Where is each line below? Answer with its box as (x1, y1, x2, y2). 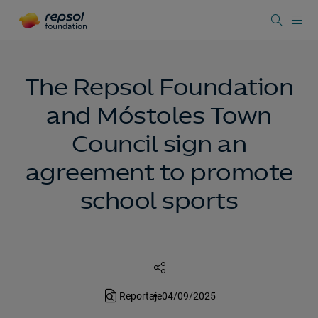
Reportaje (119, 290, 162, 302)
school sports (79, 187, 238, 215)
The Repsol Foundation (24, 73, 294, 102)
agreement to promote (25, 158, 293, 187)
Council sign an (71, 130, 247, 158)
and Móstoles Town (46, 102, 272, 130)
